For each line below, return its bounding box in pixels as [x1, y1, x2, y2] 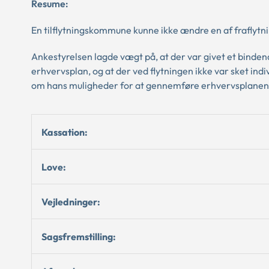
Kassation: [41, 125, 88, 138]
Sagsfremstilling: [41, 230, 116, 243]
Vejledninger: [41, 195, 100, 208]
